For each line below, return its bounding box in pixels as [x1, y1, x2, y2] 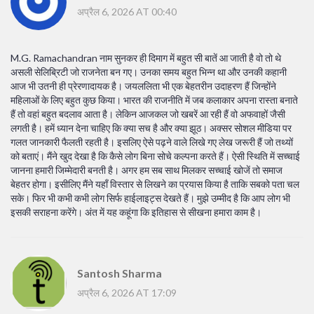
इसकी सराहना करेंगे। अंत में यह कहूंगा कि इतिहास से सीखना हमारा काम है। [11, 206, 261, 219]
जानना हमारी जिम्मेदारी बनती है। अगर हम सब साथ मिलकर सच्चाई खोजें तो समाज [11, 164, 282, 177]
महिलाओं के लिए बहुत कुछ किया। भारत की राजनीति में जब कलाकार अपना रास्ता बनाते [11, 94, 298, 107]
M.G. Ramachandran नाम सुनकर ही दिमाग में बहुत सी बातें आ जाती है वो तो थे [11, 52, 281, 64]
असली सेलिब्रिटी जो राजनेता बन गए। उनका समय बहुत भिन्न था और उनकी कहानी [11, 66, 287, 78]
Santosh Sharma [77, 266, 162, 280]
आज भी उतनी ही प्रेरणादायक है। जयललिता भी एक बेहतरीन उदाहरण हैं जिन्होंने [11, 80, 276, 93]
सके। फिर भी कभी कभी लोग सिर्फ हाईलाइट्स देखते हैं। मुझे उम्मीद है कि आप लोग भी [11, 192, 290, 205]
